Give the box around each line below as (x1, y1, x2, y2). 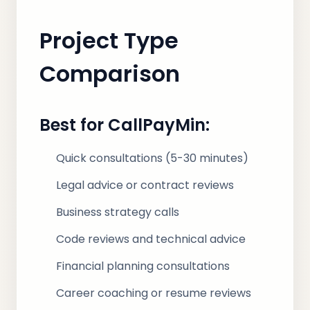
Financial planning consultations (56, 258, 230, 274)
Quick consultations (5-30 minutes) (56, 150, 248, 166)
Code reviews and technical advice (56, 231, 246, 247)
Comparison (39, 58, 180, 89)
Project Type (39, 25, 179, 56)
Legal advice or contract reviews (56, 177, 234, 193)
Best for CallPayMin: (39, 113, 210, 136)
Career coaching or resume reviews (56, 285, 251, 301)
